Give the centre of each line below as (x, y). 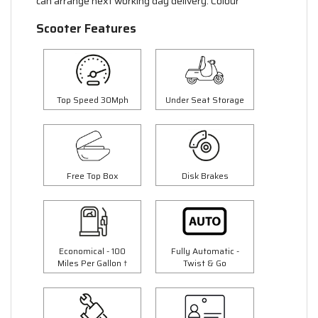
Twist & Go (205, 263)
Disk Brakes (205, 175)
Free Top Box (92, 175)
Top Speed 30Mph (92, 100)
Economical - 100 (93, 251)
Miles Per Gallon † (93, 263)
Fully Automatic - (205, 251)
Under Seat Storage (205, 100)
